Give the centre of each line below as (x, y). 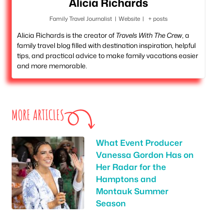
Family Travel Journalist (81, 19)
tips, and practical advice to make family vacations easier (108, 56)
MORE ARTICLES (38, 115)
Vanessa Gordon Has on (145, 155)
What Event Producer (139, 143)
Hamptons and (126, 179)
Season (111, 203)
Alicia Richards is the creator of (66, 35)
